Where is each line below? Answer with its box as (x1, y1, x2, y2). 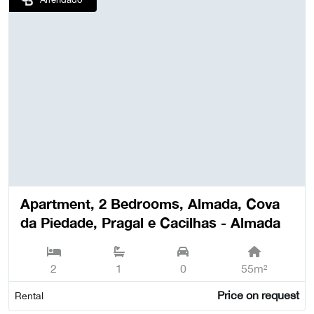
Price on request (217, 288, 299, 301)
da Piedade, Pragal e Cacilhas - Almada (20, 213, 280, 231)
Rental (15, 289, 43, 301)
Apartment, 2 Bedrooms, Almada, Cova (20, 194, 280, 212)
